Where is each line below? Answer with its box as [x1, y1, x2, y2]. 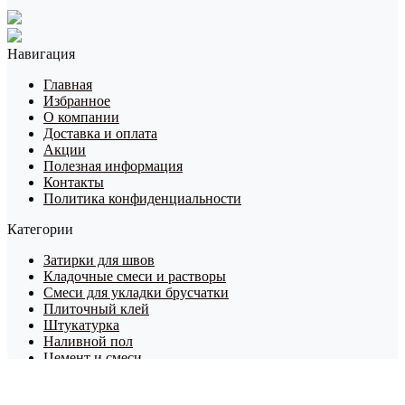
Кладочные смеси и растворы [43, 268, 226, 284]
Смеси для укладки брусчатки [43, 284, 229, 300]
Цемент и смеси [43, 349, 142, 365]
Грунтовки [43, 381, 109, 398]
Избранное [43, 92, 110, 108]
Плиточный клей [43, 300, 149, 316]
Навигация [7, 45, 75, 61]
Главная [43, 76, 92, 92]
